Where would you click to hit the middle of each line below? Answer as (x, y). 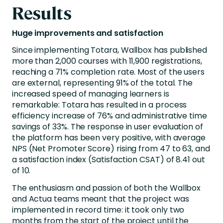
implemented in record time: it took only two (98, 210)
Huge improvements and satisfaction (88, 33)
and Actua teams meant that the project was (100, 199)
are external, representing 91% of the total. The (102, 83)
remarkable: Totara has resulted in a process (99, 105)
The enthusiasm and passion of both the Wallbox (106, 188)
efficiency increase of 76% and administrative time (109, 116)
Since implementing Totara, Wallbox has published (110, 50)
